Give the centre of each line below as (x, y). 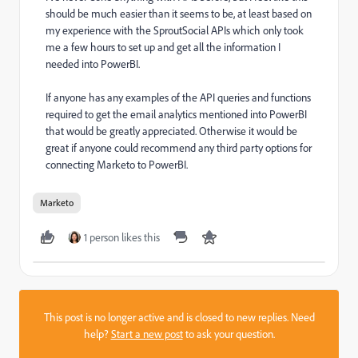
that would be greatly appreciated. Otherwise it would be (171, 131)
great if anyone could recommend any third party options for (179, 148)
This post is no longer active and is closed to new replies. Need (179, 317)
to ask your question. (229, 334)
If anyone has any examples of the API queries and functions (178, 97)
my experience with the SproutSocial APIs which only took (175, 30)
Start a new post (147, 334)
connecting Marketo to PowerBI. (118, 165)
